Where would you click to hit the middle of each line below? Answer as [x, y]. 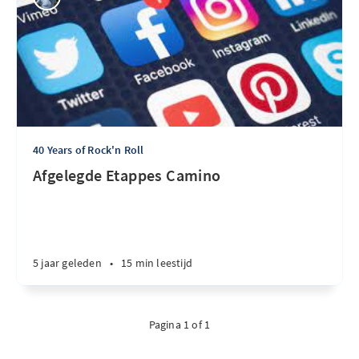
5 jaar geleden [67, 263]
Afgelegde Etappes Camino [127, 175]
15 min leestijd [157, 263]
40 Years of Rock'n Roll [89, 150]
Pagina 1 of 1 [179, 325]
